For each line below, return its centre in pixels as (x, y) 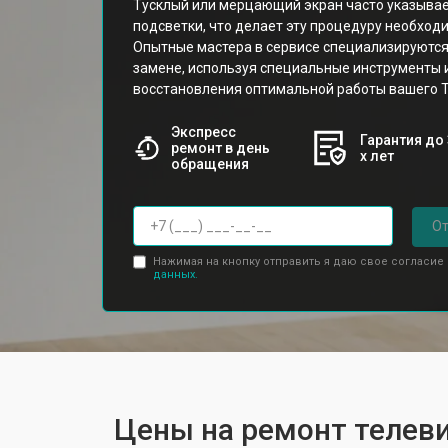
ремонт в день (220, 148)
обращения (209, 164)
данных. (175, 274)
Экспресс (203, 132)
